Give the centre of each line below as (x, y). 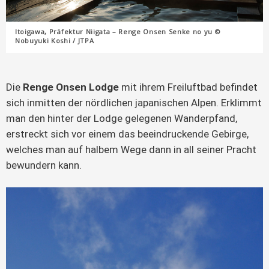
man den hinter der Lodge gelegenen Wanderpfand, (122, 118)
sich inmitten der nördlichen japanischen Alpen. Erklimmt (134, 102)
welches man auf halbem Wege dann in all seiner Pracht (131, 149)
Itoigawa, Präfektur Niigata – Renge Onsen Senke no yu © (118, 31)
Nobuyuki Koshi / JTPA (55, 40)
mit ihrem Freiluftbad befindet (188, 87)
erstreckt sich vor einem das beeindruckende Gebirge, (127, 134)
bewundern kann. (44, 165)
